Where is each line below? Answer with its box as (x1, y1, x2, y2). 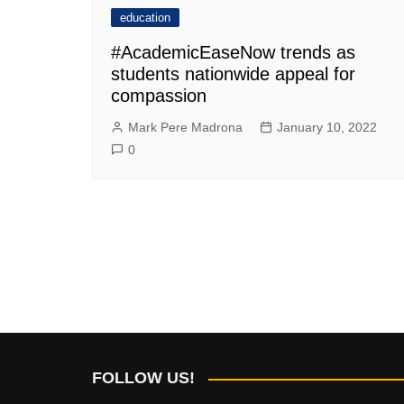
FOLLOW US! (92, 369, 195, 387)
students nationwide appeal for (111, 63, 355, 84)
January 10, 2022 (277, 119, 377, 134)
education (120, 10, 170, 24)
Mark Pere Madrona (128, 119, 243, 134)
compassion (111, 85, 207, 106)
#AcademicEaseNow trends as (111, 41, 355, 62)
